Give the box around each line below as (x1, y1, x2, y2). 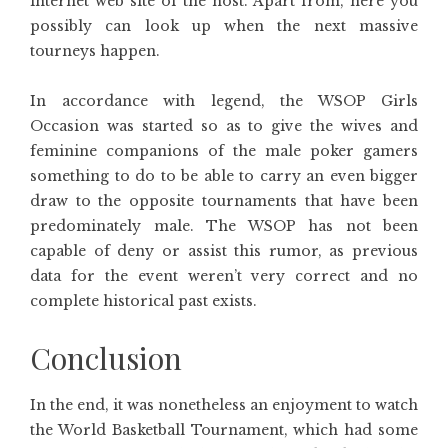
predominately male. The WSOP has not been (30, 217, 418, 235)
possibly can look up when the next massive (30, 17, 418, 35)
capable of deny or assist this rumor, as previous (30, 242, 418, 260)
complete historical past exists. (30, 292, 257, 310)
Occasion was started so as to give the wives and (30, 117, 418, 135)
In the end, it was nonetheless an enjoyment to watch (30, 396, 418, 414)
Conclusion (30, 338, 182, 378)
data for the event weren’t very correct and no (30, 267, 418, 285)
